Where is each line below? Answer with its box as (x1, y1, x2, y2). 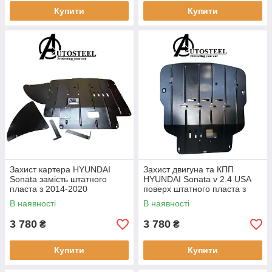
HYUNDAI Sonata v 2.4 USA (143, 174, 251, 185)
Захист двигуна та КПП (143, 165, 234, 175)
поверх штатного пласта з (143, 184, 246, 194)
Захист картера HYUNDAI (10, 165, 110, 175)
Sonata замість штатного (10, 174, 107, 185)
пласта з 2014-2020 (10, 184, 87, 194)
